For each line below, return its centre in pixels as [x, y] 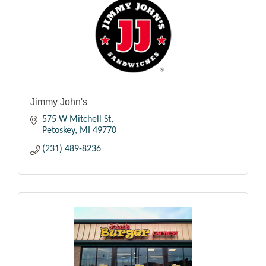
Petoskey [58, 130]
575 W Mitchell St [77, 119]
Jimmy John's [59, 102]
